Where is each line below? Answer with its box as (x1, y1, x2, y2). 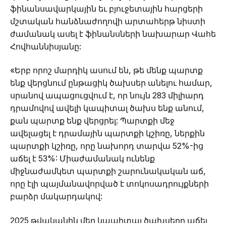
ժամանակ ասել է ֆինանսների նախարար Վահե (10, 29, 216, 39)
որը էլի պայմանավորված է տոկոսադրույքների (10, 179, 209, 189)
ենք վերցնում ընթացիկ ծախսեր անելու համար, (10, 78, 212, 88)
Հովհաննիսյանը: (10, 41, 81, 51)
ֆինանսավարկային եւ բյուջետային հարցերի (10, 4, 203, 14)
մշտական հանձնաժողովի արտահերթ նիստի (10, 16, 205, 26)
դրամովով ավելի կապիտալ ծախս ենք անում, (10, 103, 204, 114)
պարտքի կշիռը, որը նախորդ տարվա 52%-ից (10, 141, 203, 151)
